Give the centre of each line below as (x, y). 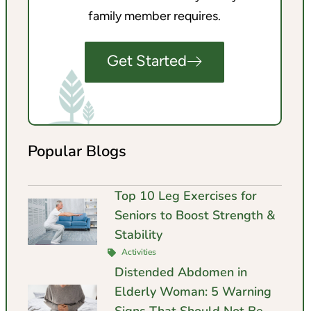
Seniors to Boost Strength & (195, 216)
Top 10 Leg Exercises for (185, 196)
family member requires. (155, 16)
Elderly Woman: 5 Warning (193, 292)
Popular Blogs (77, 151)
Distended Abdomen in (180, 272)
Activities (137, 252)
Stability (138, 235)
